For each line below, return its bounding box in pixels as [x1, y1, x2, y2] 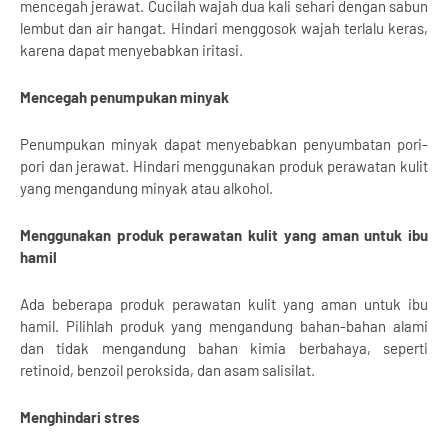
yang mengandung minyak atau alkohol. [20, 179, 273, 198]
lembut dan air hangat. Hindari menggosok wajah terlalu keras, [20, 19, 428, 38]
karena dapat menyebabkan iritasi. [20, 41, 243, 60]
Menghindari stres [20, 408, 140, 427]
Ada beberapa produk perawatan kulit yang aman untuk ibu [20, 295, 428, 314]
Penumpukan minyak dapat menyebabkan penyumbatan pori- [20, 135, 428, 154]
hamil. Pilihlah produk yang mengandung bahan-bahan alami [20, 317, 428, 336]
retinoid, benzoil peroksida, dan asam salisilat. [20, 361, 315, 380]
